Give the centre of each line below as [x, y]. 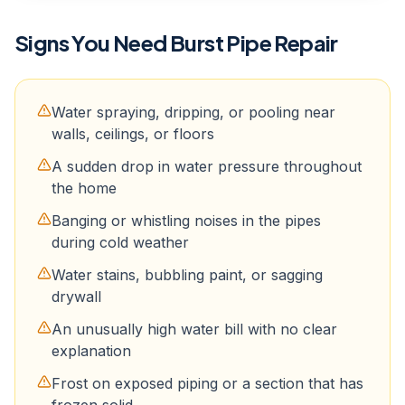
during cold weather [120, 242]
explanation [91, 351]
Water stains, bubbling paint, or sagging [187, 275]
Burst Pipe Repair [254, 42]
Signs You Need [92, 42]
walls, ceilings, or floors [133, 134]
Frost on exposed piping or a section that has [207, 383]
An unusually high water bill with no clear [194, 329]
